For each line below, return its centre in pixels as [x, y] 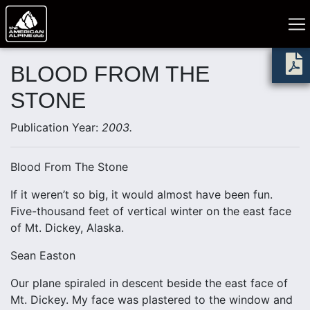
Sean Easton [43, 255]
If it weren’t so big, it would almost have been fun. [142, 194]
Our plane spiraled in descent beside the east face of [149, 283]
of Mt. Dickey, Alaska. [67, 228]
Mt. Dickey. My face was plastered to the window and [152, 300]
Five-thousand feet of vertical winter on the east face [151, 211]
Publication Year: [56, 127]
